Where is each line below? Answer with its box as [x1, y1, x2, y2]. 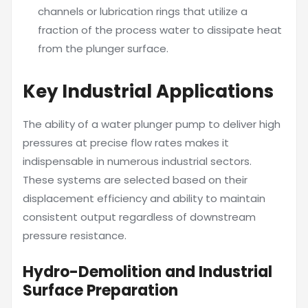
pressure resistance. [23, 228, 126, 243]
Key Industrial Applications [23, 79, 274, 104]
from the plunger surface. [38, 41, 168, 56]
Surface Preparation [23, 280, 178, 301]
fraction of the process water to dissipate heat [38, 23, 282, 37]
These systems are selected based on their [23, 173, 247, 187]
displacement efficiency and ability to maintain [23, 191, 265, 206]
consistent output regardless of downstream [23, 210, 256, 224]
